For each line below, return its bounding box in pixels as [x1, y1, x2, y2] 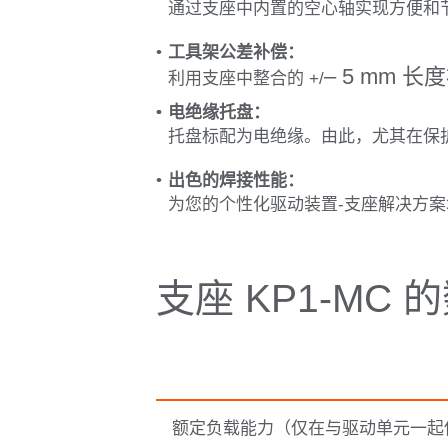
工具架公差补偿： [167, 42, 304, 62]
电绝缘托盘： [167, 102, 270, 122]
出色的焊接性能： [167, 170, 304, 190]
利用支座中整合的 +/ [167, 68, 324, 88]
